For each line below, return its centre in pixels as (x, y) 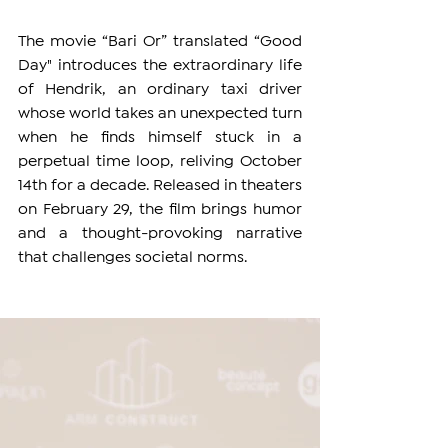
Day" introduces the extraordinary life (160, 66)
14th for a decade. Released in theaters (160, 186)
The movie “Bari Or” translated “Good (160, 42)
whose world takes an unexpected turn (160, 114)
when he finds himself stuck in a (160, 138)
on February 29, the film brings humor (160, 210)
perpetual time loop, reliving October (160, 162)
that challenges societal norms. (132, 258)
